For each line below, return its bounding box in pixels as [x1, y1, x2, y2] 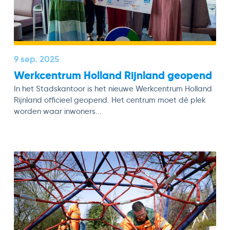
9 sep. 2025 [14, 53, 60, 65]
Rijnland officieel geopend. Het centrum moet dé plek [14, 95, 206, 105]
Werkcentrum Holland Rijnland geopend [14, 68, 213, 82]
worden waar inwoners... [14, 107, 102, 117]
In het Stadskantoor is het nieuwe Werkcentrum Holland [14, 84, 213, 94]
